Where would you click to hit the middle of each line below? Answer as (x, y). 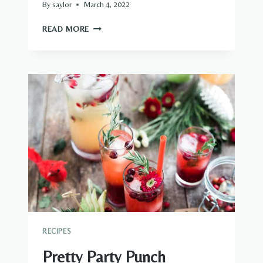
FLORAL (104, 51)
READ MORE (66, 29)
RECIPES (57, 231)
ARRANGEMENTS (121, 63)
